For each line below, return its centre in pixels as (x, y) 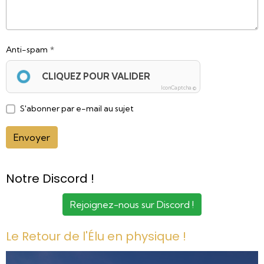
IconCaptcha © (179, 88)
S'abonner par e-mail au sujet (77, 108)
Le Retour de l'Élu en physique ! (96, 236)
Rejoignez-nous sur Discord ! (132, 204)
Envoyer (32, 137)
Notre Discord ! (50, 179)
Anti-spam (27, 49)
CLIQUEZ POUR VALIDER (96, 76)
